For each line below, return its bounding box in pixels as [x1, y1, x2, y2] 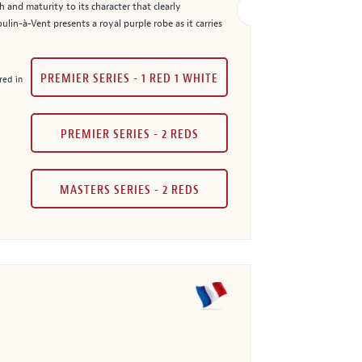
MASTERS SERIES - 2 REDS [59, 183, 200, 196]
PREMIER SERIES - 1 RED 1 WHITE [40, 72, 218, 85]
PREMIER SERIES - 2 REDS [60, 128, 199, 141]
